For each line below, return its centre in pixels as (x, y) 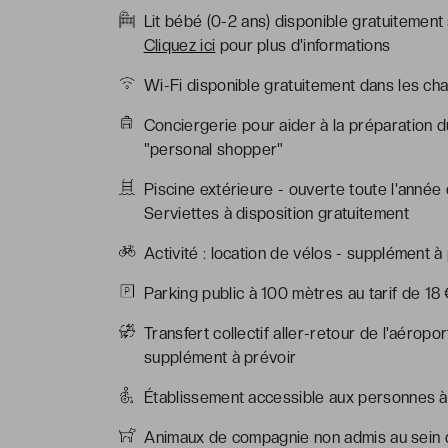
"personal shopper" (213, 149)
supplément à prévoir (220, 357)
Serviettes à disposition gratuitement (276, 213)
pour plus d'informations (303, 45)
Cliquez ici (179, 45)
